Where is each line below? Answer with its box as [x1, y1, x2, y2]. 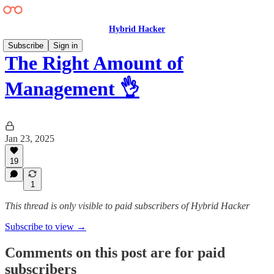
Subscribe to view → [5, 221, 86, 232]
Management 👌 [5, 78, 139, 100]
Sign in [53, 41, 78, 50]
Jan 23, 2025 [5, 133, 54, 144]
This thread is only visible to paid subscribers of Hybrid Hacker [5, 201, 250, 211]
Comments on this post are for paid [5, 244, 225, 261]
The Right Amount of [5, 52, 183, 75]
